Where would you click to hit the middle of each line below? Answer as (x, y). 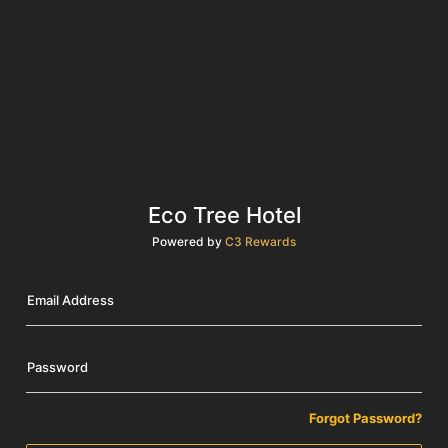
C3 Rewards (260, 241)
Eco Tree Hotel (224, 214)
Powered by (188, 241)
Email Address (70, 299)
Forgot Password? (365, 417)
